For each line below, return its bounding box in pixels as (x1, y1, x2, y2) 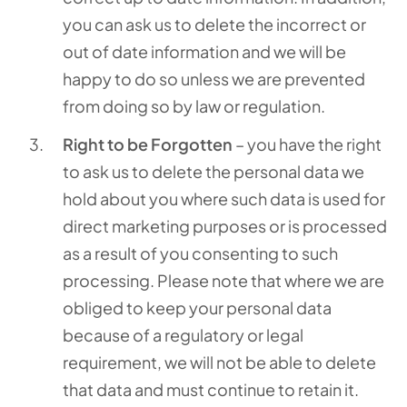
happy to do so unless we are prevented (63, 68, 365, 89)
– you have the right (233, 134, 382, 154)
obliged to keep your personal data (63, 297, 332, 318)
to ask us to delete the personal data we (63, 161, 364, 182)
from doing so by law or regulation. (63, 95, 325, 116)
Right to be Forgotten (63, 134, 233, 154)
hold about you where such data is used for (63, 188, 385, 209)
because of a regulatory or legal (63, 324, 303, 345)
